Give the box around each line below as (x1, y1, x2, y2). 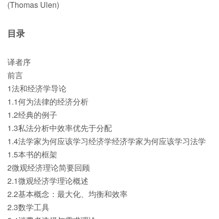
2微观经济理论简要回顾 (7, 161, 90, 173)
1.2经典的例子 (7, 109, 57, 120)
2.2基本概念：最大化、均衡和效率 (7, 188, 128, 199)
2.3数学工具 (7, 201, 49, 213)
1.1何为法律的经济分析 (7, 95, 88, 107)
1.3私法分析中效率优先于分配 (7, 122, 112, 133)
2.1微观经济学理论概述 (7, 175, 88, 186)
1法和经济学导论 (7, 82, 66, 94)
